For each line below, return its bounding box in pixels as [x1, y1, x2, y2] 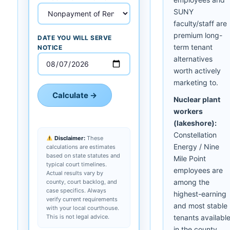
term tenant [174, 42, 213, 51]
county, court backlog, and [46, 178, 117, 185]
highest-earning [174, 189, 226, 198]
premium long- [174, 30, 222, 40]
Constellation [174, 130, 217, 139]
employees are [174, 165, 223, 175]
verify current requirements [46, 195, 118, 203]
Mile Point [174, 154, 206, 163]
